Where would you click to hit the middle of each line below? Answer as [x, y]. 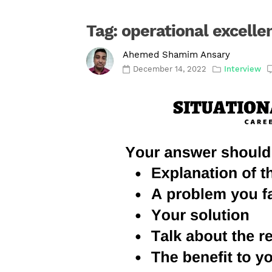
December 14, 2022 [170, 69]
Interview [243, 69]
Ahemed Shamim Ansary [176, 55]
